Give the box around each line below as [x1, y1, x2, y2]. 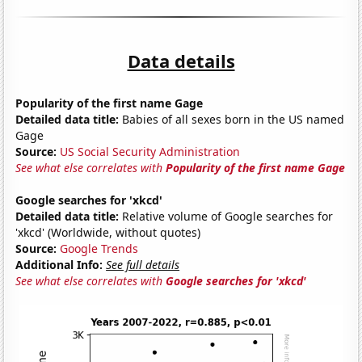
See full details [106, 256, 180, 272]
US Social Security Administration [60, 143, 241, 159]
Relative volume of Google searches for [119, 208, 334, 224]
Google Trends [60, 240, 139, 256]
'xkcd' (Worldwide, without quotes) [15, 224, 201, 240]
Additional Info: [15, 256, 103, 272]
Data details [127, 48, 235, 73]
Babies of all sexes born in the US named [119, 111, 345, 127]
